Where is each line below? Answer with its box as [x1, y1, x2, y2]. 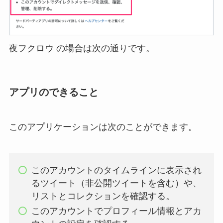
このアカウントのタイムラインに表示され [31, 165, 202, 175]
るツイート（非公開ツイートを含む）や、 [31, 178, 202, 188]
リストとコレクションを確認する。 [31, 191, 175, 201]
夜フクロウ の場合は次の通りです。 [8, 43, 155, 54]
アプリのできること [8, 87, 99, 98]
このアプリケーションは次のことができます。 [8, 121, 197, 132]
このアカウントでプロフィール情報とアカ [31, 206, 202, 217]
